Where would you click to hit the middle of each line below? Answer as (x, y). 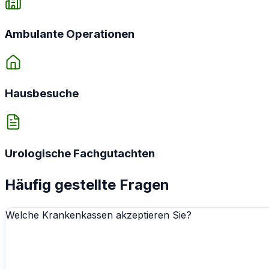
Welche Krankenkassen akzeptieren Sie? (98, 215)
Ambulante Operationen (70, 34)
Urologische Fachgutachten (80, 153)
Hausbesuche (42, 94)
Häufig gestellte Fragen (87, 184)
